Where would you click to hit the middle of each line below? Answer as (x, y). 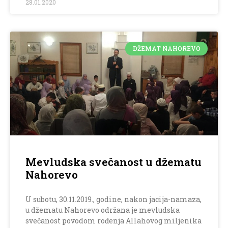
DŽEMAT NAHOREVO (166, 49)
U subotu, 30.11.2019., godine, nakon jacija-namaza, (113, 199)
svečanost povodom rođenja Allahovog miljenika (113, 221)
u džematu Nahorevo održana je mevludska (103, 210)
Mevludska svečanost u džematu (113, 162)
